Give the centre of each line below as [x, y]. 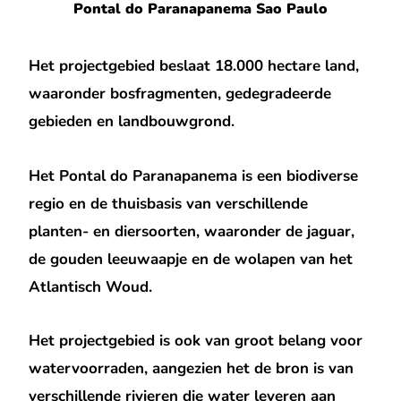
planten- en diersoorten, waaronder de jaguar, [192, 231]
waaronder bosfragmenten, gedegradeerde [180, 93]
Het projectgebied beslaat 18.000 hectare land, [194, 65]
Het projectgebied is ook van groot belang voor [196, 341]
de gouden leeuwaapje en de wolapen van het [191, 259]
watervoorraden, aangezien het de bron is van [192, 369]
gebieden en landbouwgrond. [132, 121]
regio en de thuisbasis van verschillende [169, 203]
